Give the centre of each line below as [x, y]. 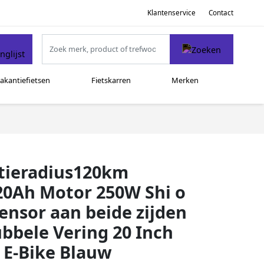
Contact [221, 12]
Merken [185, 80]
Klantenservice [171, 12]
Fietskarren [111, 80]
